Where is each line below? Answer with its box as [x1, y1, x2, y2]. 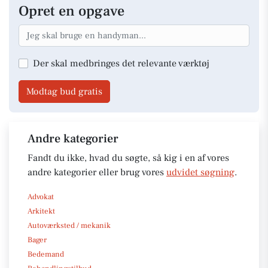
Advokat [28, 191, 54, 202]
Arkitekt [28, 206, 55, 216]
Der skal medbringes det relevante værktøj [33, 57, 209, 69]
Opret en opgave [19, 2, 124, 20]
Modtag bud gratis [26, 85, 102, 98]
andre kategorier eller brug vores [28, 166, 166, 178]
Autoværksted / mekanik [28, 220, 111, 230]
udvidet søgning [166, 166, 234, 178]
